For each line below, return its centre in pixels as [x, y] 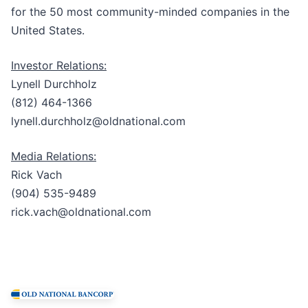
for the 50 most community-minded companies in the [150, 12]
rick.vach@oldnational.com [81, 212]
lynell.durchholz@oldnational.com [98, 121]
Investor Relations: [59, 66]
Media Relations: [54, 156]
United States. [48, 31]
